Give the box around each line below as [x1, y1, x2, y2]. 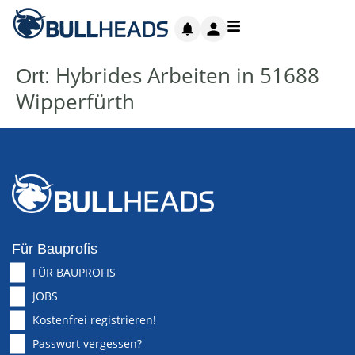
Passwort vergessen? [32, 336, 142, 352]
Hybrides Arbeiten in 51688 [55, 61, 319, 90]
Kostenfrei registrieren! [32, 312, 156, 328]
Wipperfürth [16, 87, 135, 116]
